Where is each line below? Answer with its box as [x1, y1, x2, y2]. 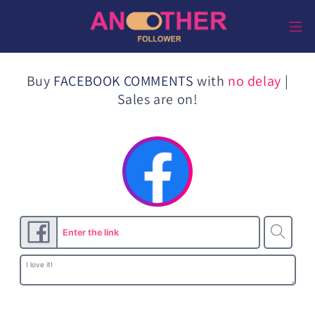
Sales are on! [117, 90, 198, 108]
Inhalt [20, 21, 52, 35]
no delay [228, 72, 281, 90]
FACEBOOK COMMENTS [53, 72, 194, 90]
